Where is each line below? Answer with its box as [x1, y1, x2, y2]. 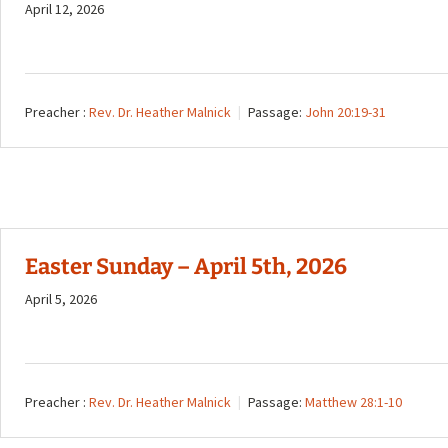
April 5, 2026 [25, 290, 97, 309]
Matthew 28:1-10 [305, 393, 402, 412]
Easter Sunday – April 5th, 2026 [25, 253, 347, 281]
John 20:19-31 [305, 103, 386, 122]
